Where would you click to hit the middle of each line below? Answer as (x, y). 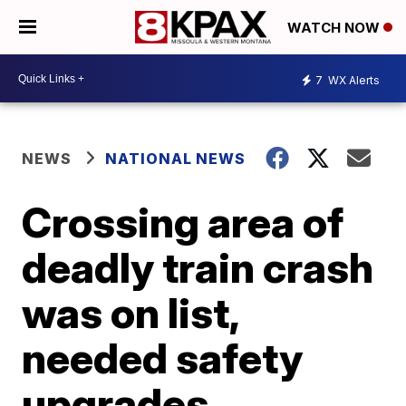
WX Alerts (353, 80)
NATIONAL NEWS (176, 159)
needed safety (163, 358)
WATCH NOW (335, 28)
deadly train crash (198, 267)
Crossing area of (183, 222)
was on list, (130, 313)
